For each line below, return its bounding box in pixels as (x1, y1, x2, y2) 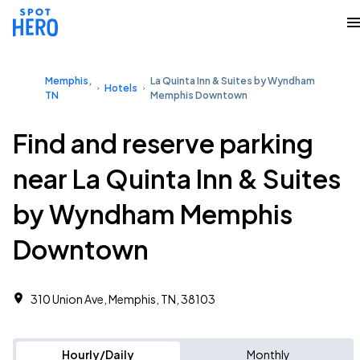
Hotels (104, 82, 137, 94)
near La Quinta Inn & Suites (13, 162, 341, 194)
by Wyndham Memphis (13, 198, 292, 230)
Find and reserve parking (13, 127, 313, 159)
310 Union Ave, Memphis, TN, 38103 (31, 292, 215, 306)
